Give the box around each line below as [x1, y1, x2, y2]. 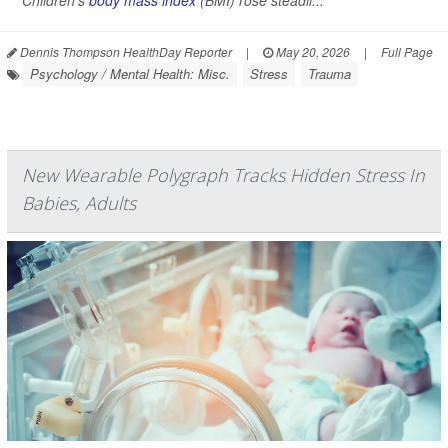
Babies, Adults [22, 191, 136, 215]
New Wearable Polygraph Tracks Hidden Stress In [22, 163, 425, 187]
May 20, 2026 [273, 43, 350, 60]
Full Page [381, 43, 433, 60]
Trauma [308, 64, 351, 83]
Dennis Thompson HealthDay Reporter [17, 43, 232, 60]
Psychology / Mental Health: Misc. [30, 64, 230, 83]
